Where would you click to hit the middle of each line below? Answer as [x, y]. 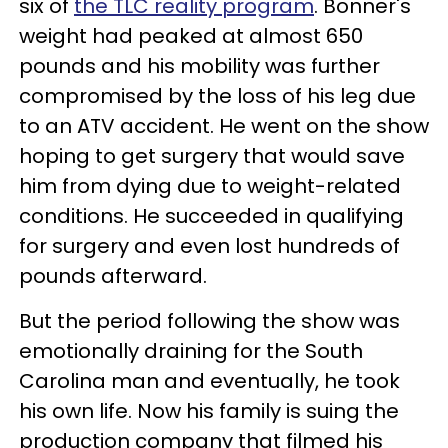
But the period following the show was [209, 320]
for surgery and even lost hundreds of [209, 245]
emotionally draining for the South [191, 350]
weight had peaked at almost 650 [191, 35]
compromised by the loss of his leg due [217, 95]
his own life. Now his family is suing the [209, 410]
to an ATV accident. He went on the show [224, 125]
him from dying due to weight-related [210, 185]
